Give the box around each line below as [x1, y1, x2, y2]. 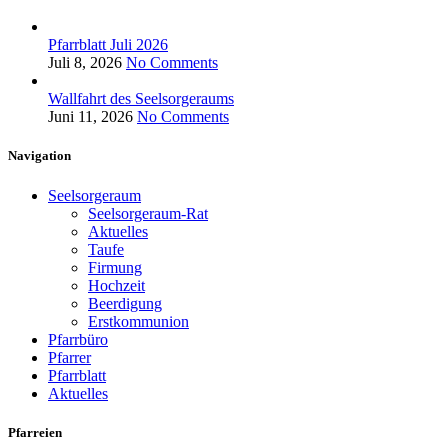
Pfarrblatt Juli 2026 [48, 36, 168, 54]
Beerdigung [88, 294, 162, 312]
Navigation [8, 148, 71, 164]
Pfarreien [8, 424, 62, 440]
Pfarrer [48, 348, 91, 366]
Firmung [88, 258, 142, 276]
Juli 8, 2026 [48, 54, 122, 72]
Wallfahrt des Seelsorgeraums [48, 90, 234, 108]
